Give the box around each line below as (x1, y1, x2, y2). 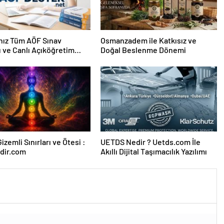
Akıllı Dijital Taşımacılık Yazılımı (100, 146, 207, 156)
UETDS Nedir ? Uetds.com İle (100, 137, 200, 147)
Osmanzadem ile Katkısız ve (100, 35, 196, 45)
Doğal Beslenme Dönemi (100, 45, 186, 55)
